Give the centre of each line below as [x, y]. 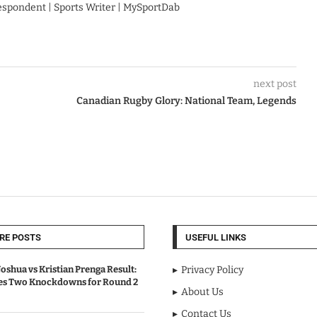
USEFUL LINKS [216, 238]
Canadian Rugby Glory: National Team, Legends [186, 101]
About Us [202, 292]
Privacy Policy [212, 270]
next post [275, 84]
